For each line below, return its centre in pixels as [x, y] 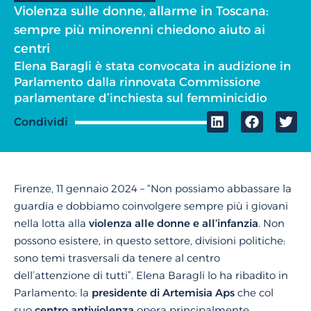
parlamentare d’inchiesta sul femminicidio [141, 98]
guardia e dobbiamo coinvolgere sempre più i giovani [151, 206]
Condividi [41, 122]
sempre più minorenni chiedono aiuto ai [140, 30]
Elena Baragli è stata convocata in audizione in [152, 66]
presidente [119, 293]
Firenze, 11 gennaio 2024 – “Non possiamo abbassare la [153, 188]
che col [255, 293]
